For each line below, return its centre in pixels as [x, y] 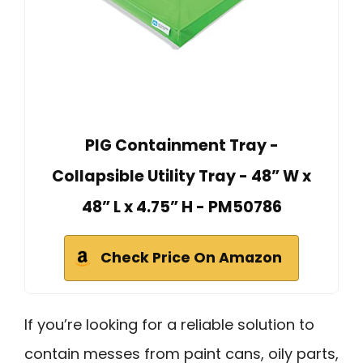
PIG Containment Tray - [181, 145]
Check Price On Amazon [191, 257]
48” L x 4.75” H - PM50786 [181, 207]
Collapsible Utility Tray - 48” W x [181, 176]
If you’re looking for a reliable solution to [169, 324]
